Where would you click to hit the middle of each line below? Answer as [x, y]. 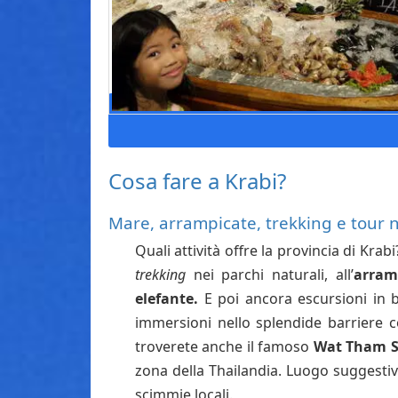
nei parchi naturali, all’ [270, 274]
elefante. [167, 298]
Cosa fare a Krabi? [197, 180]
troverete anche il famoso [224, 346]
